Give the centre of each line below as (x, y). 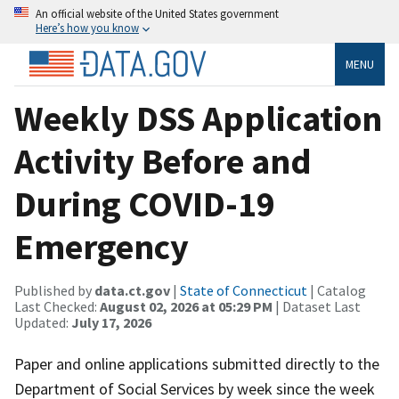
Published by (54, 290)
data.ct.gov (132, 290)
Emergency (102, 246)
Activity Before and (163, 161)
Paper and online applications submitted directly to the (197, 363)
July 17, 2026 (111, 322)
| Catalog (337, 290)
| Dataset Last (317, 306)
